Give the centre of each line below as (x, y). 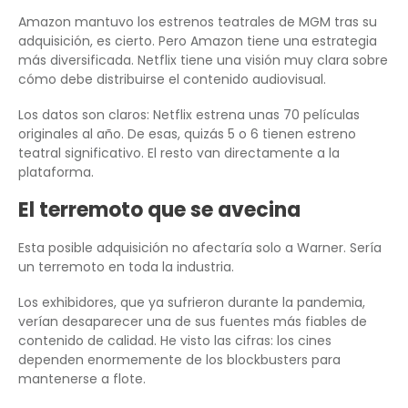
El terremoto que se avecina (159, 210)
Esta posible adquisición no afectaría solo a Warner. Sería (200, 248)
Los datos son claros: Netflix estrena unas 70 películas (189, 115)
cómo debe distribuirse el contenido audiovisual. (172, 80)
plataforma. (56, 173)
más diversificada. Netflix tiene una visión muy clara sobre (203, 61)
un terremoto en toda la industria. (126, 267)
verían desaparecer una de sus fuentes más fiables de (193, 322)
